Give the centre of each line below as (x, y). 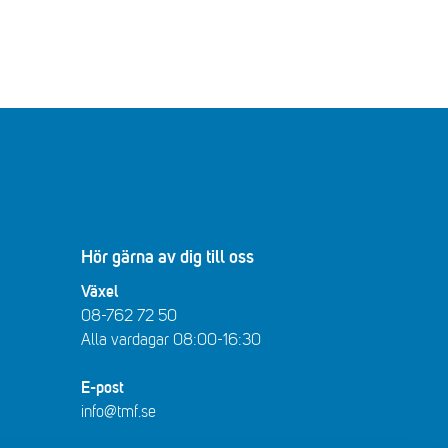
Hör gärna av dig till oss (167, 258)
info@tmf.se (118, 412)
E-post (102, 388)
